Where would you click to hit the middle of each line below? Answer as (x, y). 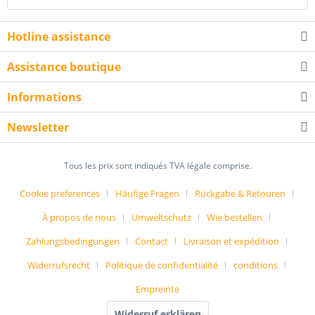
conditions (255, 265)
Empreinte (157, 289)
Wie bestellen (234, 218)
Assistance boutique (64, 67)
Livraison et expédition (231, 242)
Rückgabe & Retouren (240, 194)
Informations (44, 97)
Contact (151, 242)
